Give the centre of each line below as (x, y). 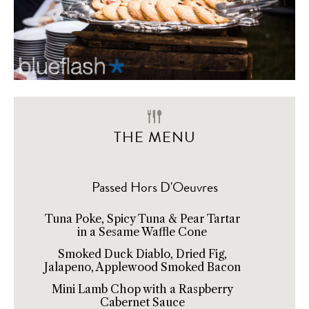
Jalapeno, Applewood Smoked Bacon (142, 267)
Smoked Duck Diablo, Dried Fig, (142, 254)
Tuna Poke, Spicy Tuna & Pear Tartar (142, 219)
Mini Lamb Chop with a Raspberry (142, 289)
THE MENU (154, 137)
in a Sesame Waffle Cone (142, 232)
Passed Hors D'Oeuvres (154, 188)
